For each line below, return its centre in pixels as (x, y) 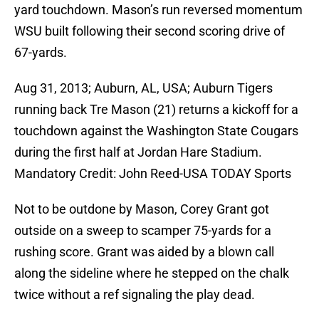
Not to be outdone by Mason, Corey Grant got (142, 209)
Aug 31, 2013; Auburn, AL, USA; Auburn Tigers (143, 88)
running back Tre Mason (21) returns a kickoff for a (156, 110)
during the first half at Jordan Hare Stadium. (138, 152)
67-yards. (41, 53)
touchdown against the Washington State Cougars (156, 131)
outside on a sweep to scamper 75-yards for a (143, 231)
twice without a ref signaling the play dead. (135, 295)
